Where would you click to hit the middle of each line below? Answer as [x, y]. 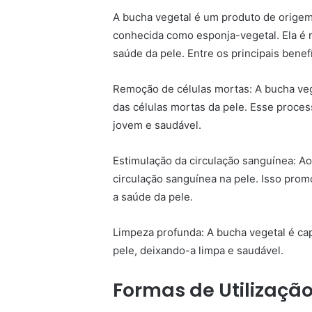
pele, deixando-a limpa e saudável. [198, 250]
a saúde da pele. [153, 197]
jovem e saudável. [157, 125]
